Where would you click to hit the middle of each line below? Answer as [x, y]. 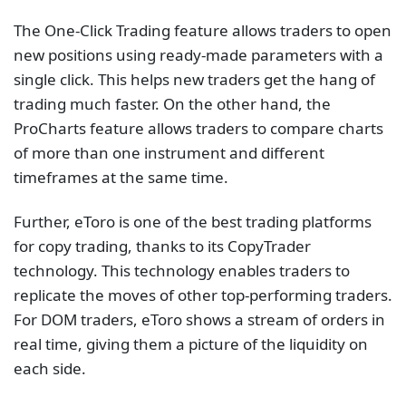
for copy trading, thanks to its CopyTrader [162, 246]
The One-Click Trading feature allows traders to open [203, 30]
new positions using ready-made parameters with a [198, 54]
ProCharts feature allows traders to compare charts [198, 128]
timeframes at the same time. [121, 177]
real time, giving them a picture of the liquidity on [191, 343]
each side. [50, 368]
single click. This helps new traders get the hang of [194, 79]
